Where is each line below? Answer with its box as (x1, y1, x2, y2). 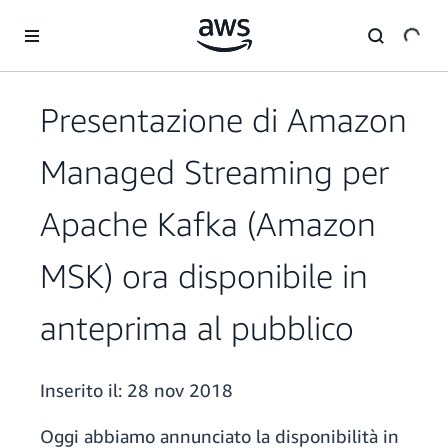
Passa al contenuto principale (9, 11, 190, 28)
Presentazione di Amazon (40, 100, 407, 140)
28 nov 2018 (127, 379, 233, 402)
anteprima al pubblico (40, 308, 354, 348)
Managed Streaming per (40, 152, 389, 192)
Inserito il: (40, 379, 127, 402)
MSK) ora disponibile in (40, 256, 368, 296)
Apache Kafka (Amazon (40, 204, 376, 244)
